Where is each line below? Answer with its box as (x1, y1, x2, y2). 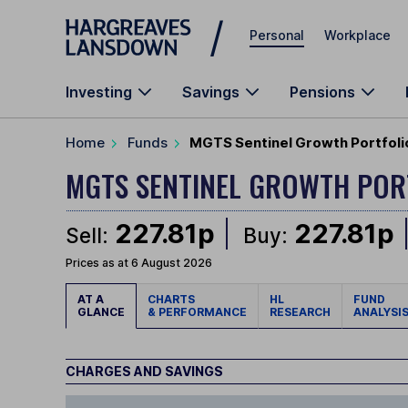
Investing (66, 83, 132, 101)
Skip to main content (66, 15, 197, 30)
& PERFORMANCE (148, 305, 247, 320)
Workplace (324, 26, 391, 43)
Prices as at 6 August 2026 (66, 256, 212, 270)
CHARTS (148, 292, 200, 307)
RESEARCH (270, 305, 331, 320)
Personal (250, 26, 304, 43)
